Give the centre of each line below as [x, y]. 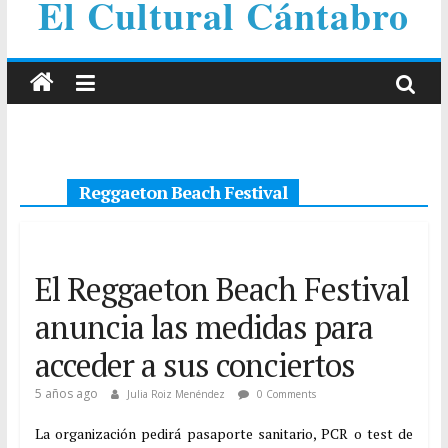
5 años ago [66, 393]
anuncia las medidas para [203, 327]
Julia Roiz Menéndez [177, 394]
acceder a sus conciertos [194, 365]
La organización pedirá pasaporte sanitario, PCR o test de [224, 433]
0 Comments [284, 394]
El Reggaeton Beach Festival [221, 289]
